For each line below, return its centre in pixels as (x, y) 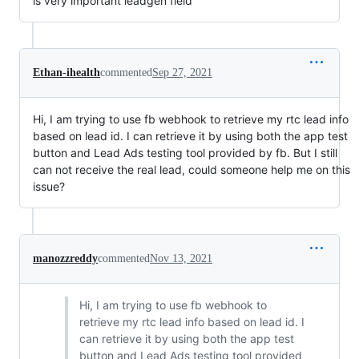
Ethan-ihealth (67, 72)
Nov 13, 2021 (181, 258)
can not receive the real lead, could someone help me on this (192, 169)
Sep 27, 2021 (182, 72)
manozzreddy (65, 258)
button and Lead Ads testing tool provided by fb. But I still (185, 152)
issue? (49, 186)
